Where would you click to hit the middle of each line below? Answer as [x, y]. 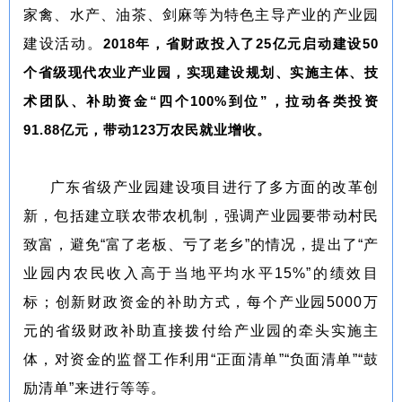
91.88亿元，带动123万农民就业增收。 [147, 129]
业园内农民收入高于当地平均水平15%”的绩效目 [201, 273]
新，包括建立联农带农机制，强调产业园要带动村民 [201, 215]
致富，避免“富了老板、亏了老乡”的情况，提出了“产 [201, 244]
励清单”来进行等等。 [97, 388]
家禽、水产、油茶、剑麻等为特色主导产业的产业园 [201, 14]
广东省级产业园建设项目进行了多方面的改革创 [214, 187]
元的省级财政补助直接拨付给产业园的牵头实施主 [201, 330]
